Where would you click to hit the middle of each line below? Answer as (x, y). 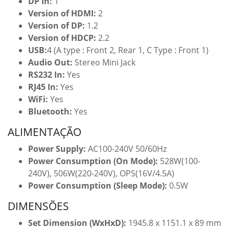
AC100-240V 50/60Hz (127, 149)
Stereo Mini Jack (105, 62)
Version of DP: (58, 26)
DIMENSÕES (38, 206)
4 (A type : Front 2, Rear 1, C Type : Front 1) (128, 50)
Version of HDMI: (63, 13)
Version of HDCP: (63, 38)
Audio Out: (51, 62)
